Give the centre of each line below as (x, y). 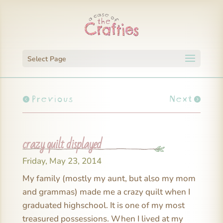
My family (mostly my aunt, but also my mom (109, 178)
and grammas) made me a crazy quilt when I (106, 192)
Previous (52, 98)
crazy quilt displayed (62, 144)
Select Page (47, 59)
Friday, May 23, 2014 (62, 161)
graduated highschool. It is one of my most (103, 205)
